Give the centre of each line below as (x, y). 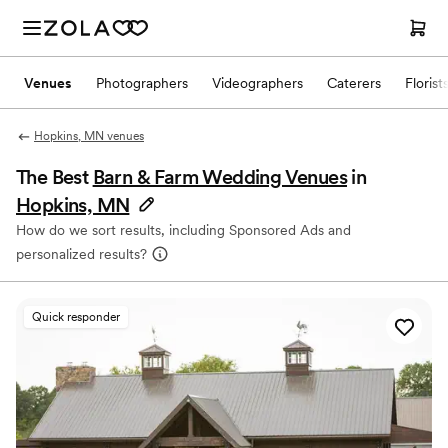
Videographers (257, 82)
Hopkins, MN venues (88, 136)
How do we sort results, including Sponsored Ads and (183, 230)
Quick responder (76, 317)
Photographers (142, 82)
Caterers (354, 82)
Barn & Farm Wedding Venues (220, 177)
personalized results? (81, 254)
